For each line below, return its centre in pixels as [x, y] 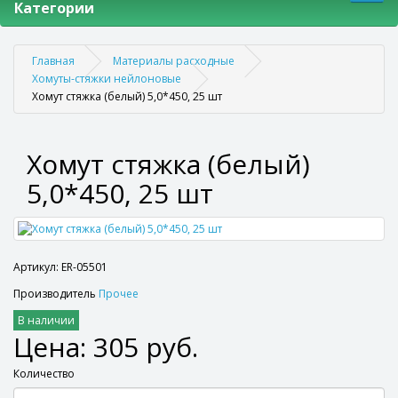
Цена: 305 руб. [106, 347]
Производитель [56, 294]
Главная [53, 61]
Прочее [119, 294]
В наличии [46, 320]
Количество [44, 374]
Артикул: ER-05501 [60, 267]
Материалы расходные [174, 61]
